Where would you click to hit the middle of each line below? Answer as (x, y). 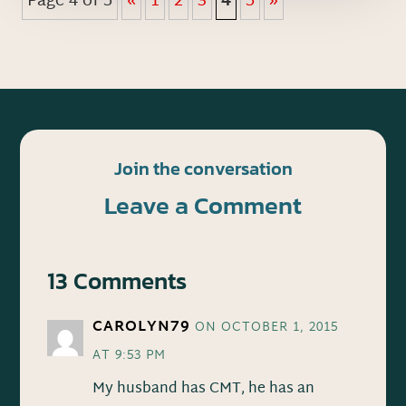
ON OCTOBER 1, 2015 (267, 327)
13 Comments (117, 280)
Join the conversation (203, 168)
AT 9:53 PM (130, 355)
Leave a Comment (203, 205)
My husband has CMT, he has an (204, 389)
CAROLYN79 (142, 327)
